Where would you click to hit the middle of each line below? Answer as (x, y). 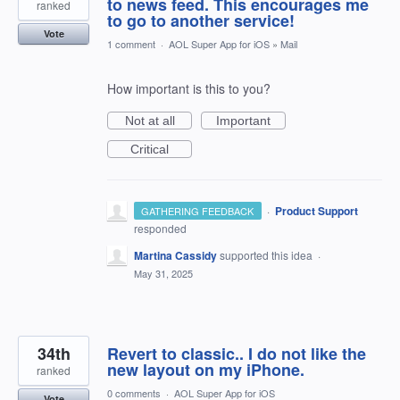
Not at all (150, 121)
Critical (150, 149)
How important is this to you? (189, 88)
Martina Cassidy (175, 255)
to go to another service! (201, 21)
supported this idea (267, 255)
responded (160, 228)
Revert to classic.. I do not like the (237, 354)
